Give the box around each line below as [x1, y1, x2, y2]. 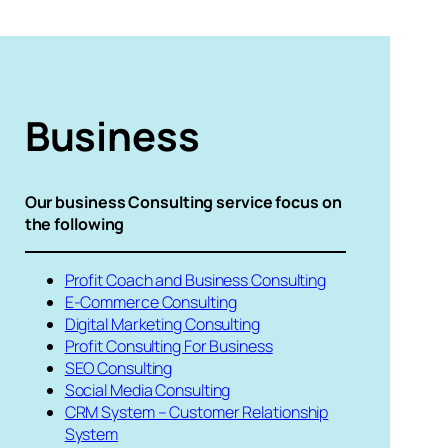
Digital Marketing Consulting [64, 313, 260, 336]
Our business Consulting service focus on [24, 191, 342, 214]
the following [24, 213, 125, 236]
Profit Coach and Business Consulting [64, 269, 327, 292]
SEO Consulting [64, 357, 173, 380]
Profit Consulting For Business [64, 335, 273, 358]
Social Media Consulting [64, 379, 231, 402]
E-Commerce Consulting [64, 291, 237, 314]
